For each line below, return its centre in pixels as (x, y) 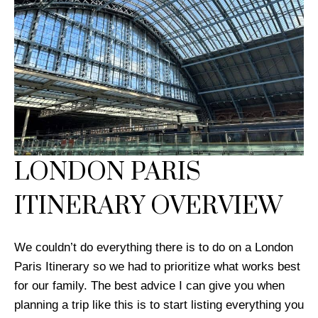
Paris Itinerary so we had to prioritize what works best (157, 266)
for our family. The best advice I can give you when (149, 285)
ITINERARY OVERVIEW (148, 206)
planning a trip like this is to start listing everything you (159, 305)
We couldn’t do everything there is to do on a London (154, 247)
